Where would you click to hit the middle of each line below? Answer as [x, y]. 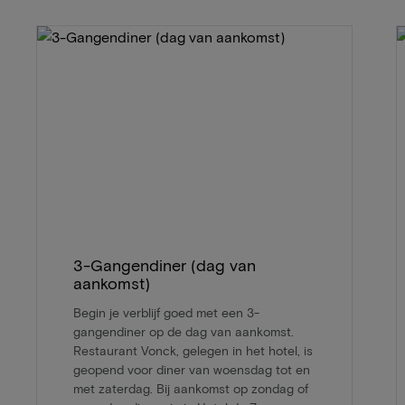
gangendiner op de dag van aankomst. [184, 332]
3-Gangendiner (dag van [165, 265]
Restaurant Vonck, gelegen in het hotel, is [193, 351]
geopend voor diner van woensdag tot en [192, 370]
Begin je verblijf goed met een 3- [166, 313]
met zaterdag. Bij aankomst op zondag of [191, 389]
